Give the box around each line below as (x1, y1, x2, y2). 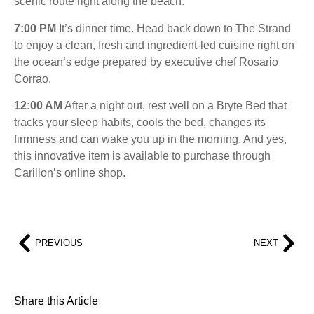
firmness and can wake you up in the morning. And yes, (14, 132, 287, 145)
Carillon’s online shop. (14, 166, 125, 179)
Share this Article (14, 294, 98, 307)
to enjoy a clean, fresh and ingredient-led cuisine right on (14, 39, 294, 51)
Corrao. (14, 72, 51, 85)
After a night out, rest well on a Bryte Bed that (62, 99, 287, 111)
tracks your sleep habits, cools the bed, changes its (14, 116, 266, 128)
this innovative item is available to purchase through (14, 149, 271, 162)
